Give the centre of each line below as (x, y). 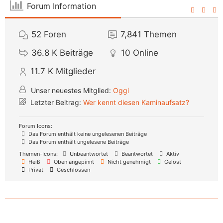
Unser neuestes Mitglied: (71, 91)
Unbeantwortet (88, 154)
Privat (35, 170)
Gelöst (172, 162)
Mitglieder (76, 71)
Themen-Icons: (38, 154)
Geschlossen (73, 170)
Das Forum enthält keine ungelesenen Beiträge (87, 134)
